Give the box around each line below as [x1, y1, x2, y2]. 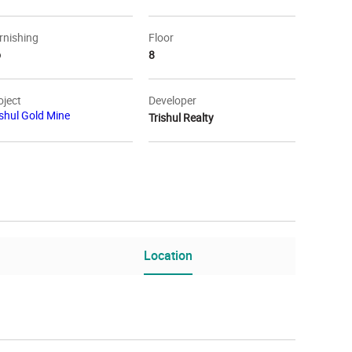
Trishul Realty [148, 110, 214, 125]
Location [144, 247, 193, 264]
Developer [148, 93, 197, 108]
